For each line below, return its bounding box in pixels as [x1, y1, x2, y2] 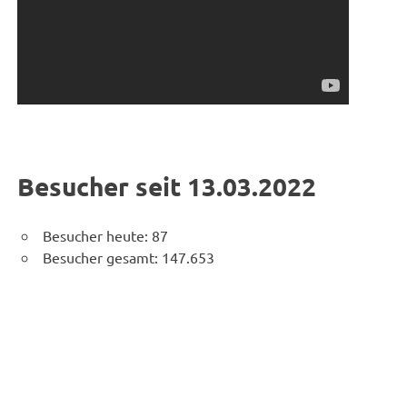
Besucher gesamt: [43, 247, 162, 266]
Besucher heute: [43, 225, 152, 244]
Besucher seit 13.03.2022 [17, 169, 317, 202]
